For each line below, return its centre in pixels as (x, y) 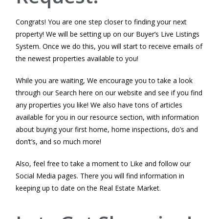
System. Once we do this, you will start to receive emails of (109, 46)
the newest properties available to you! (77, 58)
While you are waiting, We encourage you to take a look (104, 80)
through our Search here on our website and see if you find (109, 92)
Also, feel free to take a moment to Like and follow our (103, 163)
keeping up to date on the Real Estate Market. (88, 188)
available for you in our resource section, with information (108, 117)
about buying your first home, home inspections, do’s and (107, 129)
